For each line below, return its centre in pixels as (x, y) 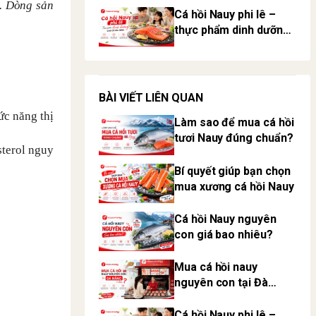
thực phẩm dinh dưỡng (232, 30)
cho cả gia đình (214, 46)
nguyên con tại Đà (221, 283)
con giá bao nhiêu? (224, 234)
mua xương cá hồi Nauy (234, 186)
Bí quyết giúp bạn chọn (232, 171)
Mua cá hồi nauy (216, 267)
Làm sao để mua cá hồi (234, 123)
